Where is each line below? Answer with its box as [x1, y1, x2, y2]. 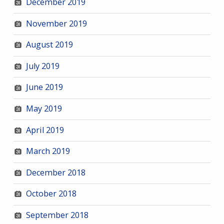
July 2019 [25, 60, 59, 71]
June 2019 [25, 81, 63, 93]
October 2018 [25, 188, 76, 199]
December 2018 [25, 166, 85, 178]
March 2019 [25, 145, 70, 157]
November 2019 [25, 17, 87, 29]
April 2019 [25, 124, 64, 135]
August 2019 [25, 39, 73, 50]
